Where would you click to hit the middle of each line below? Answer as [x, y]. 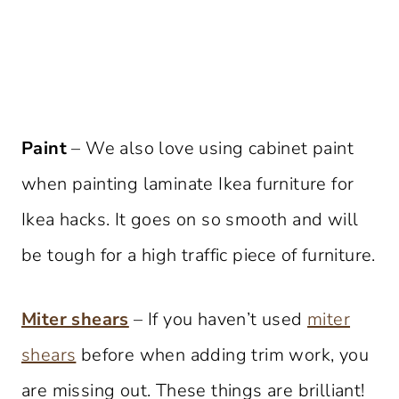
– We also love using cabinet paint [210, 148]
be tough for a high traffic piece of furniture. [199, 255]
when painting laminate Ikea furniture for [188, 183]
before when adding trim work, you [223, 354]
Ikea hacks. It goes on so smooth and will [190, 219]
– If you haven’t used [218, 319]
